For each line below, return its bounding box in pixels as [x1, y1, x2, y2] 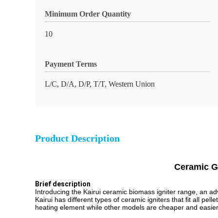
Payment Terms [45, 60, 97, 68]
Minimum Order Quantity [45, 10, 131, 18]
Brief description [35, 180, 91, 188]
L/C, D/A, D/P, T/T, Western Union [45, 80, 155, 88]
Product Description [35, 133, 120, 144]
